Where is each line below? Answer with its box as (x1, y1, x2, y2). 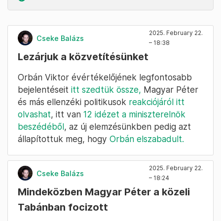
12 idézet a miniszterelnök (83, 109, 185, 120)
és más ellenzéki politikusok (18, 97, 129, 108)
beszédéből (18, 121, 64, 132)
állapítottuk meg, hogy (18, 134, 110, 145)
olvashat (18, 109, 51, 120)
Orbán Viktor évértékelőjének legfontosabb (18, 72, 192, 83)
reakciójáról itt (129, 97, 184, 108)
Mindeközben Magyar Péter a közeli (18, 186, 190, 198)
